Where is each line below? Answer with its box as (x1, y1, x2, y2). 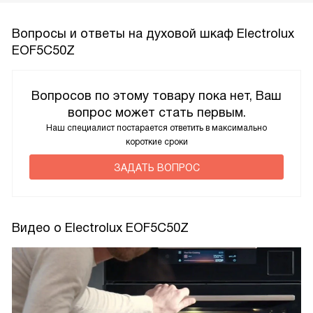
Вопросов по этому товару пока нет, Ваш (31, 89, 282, 103)
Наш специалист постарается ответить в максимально (46, 123, 267, 133)
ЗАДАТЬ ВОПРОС (113, 162, 200, 174)
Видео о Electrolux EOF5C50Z (12, 221, 189, 235)
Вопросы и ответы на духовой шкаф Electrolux (12, 27, 294, 41)
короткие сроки (125, 137, 188, 147)
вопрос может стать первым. (67, 105, 246, 120)
